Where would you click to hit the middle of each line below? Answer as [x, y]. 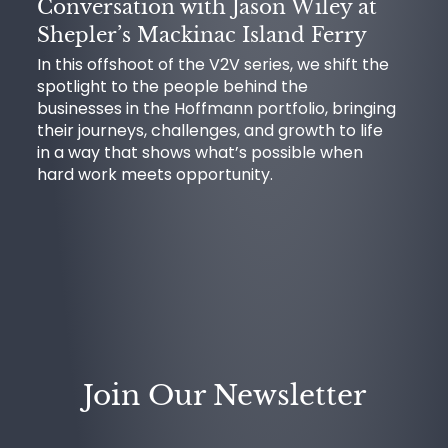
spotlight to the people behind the [172, 86]
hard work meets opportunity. [155, 174]
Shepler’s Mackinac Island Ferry [202, 35]
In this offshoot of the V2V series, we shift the [213, 64]
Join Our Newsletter [224, 395]
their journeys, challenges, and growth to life [210, 130]
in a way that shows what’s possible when [200, 152]
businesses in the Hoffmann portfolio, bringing [216, 108]
